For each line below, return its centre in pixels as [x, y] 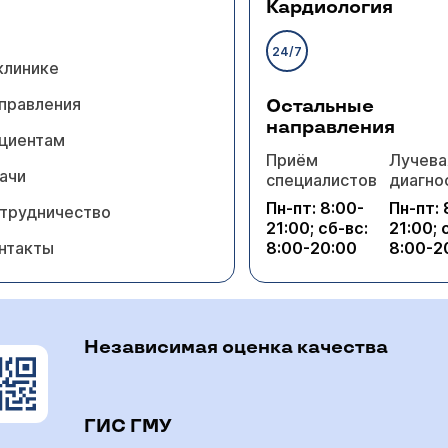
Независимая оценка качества [236, 347]
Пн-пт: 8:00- [315, 208]
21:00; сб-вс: [317, 228]
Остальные [320, 106]
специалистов [322, 180]
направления [331, 127]
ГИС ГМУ [128, 426]
